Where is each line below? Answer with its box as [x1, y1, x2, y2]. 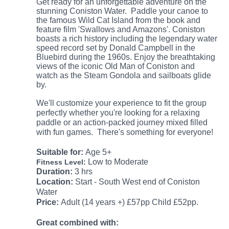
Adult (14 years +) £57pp [61, 198, 150, 207]
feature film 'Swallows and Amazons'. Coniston [36, 25, 205, 34]
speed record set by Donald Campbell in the [36, 43, 196, 52]
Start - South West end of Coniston [73, 177, 200, 186]
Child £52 [152, 198, 188, 207]
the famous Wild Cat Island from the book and [36, 16, 201, 25]
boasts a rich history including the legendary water [36, 34, 218, 43]
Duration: [36, 167, 75, 176]
